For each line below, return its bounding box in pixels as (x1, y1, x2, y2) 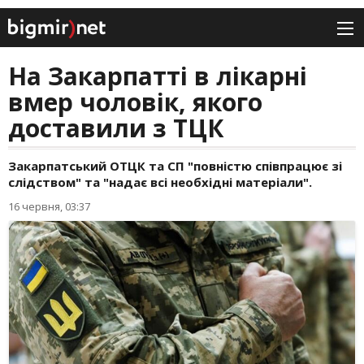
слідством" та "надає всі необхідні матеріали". (8, 174, 312, 191)
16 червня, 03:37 (8, 199, 90, 214)
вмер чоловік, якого (8, 85, 262, 119)
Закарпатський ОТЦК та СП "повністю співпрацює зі (8, 158, 342, 175)
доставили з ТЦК (8, 111, 223, 145)
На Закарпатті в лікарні (8, 59, 307, 93)
